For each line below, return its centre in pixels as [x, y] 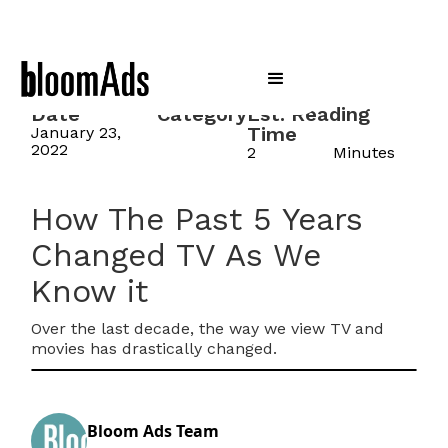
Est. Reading [308, 114]
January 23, [76, 132]
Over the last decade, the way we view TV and [208, 328]
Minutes [364, 152]
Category [201, 114]
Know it [90, 291]
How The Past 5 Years [197, 219]
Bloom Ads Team [153, 430]
